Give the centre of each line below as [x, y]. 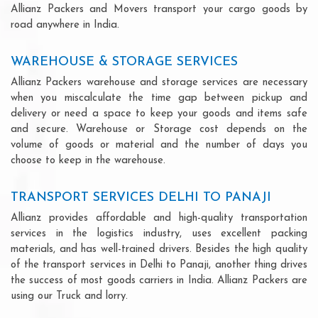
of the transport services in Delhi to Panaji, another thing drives [159, 265]
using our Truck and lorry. [69, 296]
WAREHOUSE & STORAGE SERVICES [124, 62]
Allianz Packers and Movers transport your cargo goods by [159, 9]
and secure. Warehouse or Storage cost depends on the [159, 129]
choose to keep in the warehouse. [88, 160]
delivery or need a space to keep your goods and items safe [159, 114]
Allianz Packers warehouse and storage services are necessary [159, 82]
